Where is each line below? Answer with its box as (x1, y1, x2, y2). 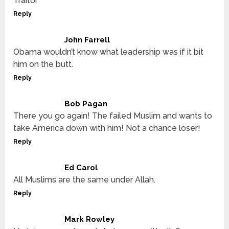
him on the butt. (13, 59, 74, 70)
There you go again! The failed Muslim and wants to (13, 111, 213, 121)
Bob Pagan (64, 99, 108, 109)
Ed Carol (64, 163, 98, 173)
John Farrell (64, 35, 110, 45)
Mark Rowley (64, 215, 115, 224)
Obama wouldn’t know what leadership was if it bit (13, 47, 204, 57)
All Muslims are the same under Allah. (13, 175, 156, 185)
